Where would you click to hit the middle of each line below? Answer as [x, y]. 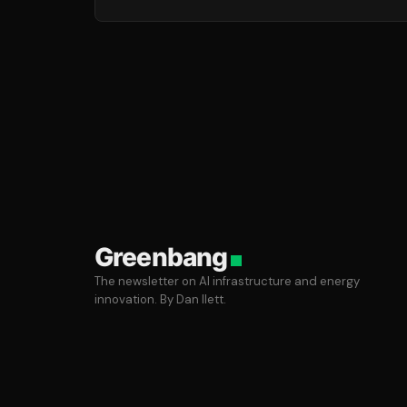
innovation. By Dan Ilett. [160, 299]
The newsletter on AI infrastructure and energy [227, 281]
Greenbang [161, 257]
